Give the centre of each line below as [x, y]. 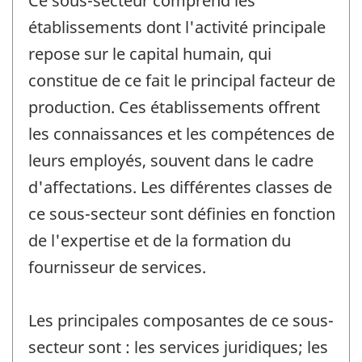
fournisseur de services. [117, 267]
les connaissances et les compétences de [181, 133]
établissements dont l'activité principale [177, 27]
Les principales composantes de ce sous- [181, 320]
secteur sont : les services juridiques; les [178, 347]
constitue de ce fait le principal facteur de [182, 80]
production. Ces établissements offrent [174, 107]
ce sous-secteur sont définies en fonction [182, 213]
